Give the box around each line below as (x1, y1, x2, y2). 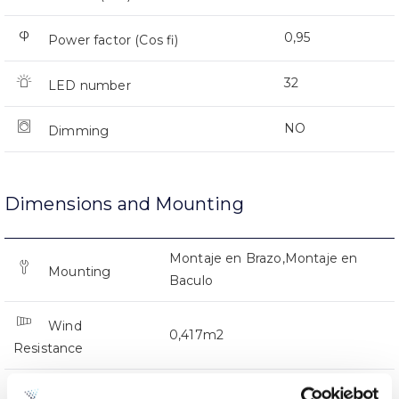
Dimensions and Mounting (4, 193, 244, 216)
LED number (48, 77, 131, 94)
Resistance (13, 340, 84, 357)
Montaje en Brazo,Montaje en (169, 250, 358, 267)
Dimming (48, 123, 110, 140)
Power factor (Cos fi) (48, 32, 179, 49)
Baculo (169, 273, 213, 289)
